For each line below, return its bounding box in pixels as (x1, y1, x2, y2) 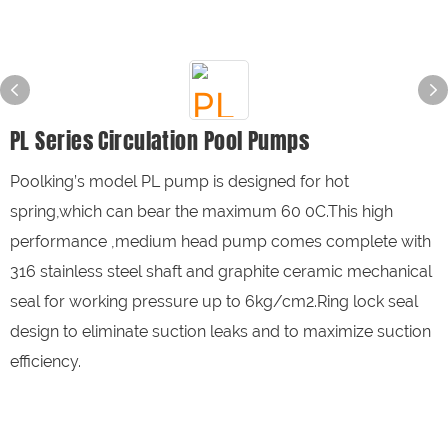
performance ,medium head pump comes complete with (10, 232, 431, 251)
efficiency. (10, 352, 81, 371)
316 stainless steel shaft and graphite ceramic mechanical (10, 262, 432, 281)
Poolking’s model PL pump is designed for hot (10, 172, 349, 191)
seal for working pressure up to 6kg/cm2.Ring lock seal (10, 292, 418, 311)
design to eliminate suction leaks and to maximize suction (10, 322, 431, 341)
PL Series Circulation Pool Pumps (10, 124, 310, 157)
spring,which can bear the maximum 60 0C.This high (10, 202, 393, 221)
